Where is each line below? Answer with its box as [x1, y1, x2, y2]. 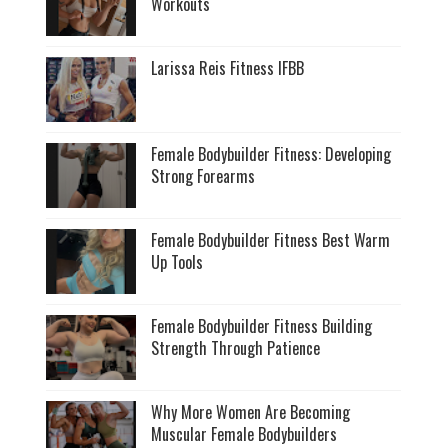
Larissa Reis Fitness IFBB [151, 55, 305, 80]
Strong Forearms [151, 163, 256, 188]
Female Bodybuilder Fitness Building [151, 313, 373, 338]
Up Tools [151, 249, 204, 274]
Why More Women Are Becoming [151, 399, 351, 424]
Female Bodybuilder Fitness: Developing [151, 141, 392, 166]
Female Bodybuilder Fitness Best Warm [151, 227, 391, 252]
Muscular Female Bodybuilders [151, 421, 338, 446]
